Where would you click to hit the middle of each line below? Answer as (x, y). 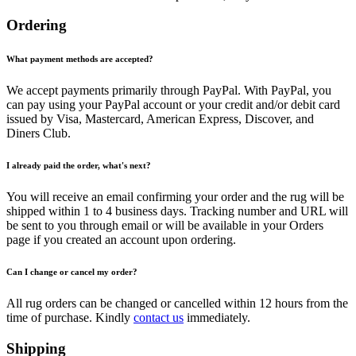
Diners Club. (39, 133)
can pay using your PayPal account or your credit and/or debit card (173, 105)
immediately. (217, 318)
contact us (159, 318)
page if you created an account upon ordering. (121, 240)
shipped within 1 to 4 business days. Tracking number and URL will (177, 211)
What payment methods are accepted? (80, 59)
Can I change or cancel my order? (72, 272)
